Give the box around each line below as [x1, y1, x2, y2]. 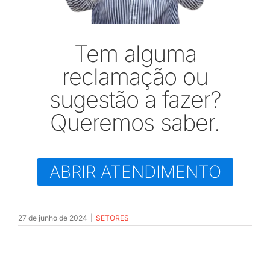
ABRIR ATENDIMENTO [49, 161, 221, 182]
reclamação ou [62, 62, 208, 90]
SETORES [96, 213, 129, 222]
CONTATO [14, 92, 61, 104]
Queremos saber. [50, 108, 220, 136]
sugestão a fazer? [49, 85, 221, 113]
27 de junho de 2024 [18, 213, 87, 222]
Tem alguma [74, 39, 196, 67]
